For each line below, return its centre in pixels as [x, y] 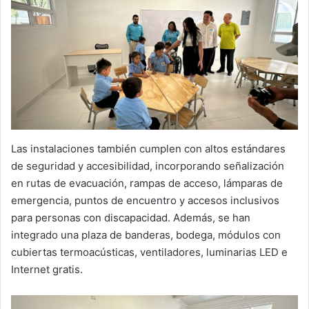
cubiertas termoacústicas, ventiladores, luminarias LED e [149, 252]
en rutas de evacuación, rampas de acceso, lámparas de [147, 183]
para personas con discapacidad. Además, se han [131, 217]
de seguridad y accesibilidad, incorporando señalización [148, 166]
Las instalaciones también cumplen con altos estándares [148, 148]
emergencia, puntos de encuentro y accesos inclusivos [145, 200]
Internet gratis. [47, 269]
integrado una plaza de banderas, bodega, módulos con [146, 235]
